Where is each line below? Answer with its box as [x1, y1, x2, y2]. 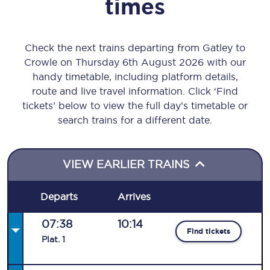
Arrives [117, 191, 151, 202]
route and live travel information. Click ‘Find [32, 86, 238, 96]
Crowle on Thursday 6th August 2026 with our [24, 57, 246, 67]
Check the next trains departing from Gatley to [25, 42, 245, 53]
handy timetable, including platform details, [32, 71, 238, 82]
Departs [40, 191, 78, 202]
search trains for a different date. [58, 115, 212, 125]
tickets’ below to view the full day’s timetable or [22, 100, 248, 111]
